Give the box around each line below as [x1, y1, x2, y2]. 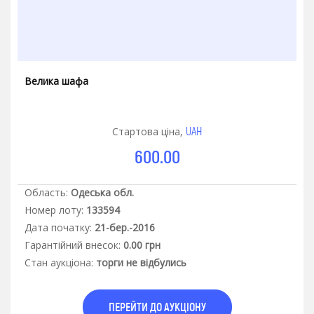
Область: [25, 185, 68, 199]
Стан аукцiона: [25, 255, 93, 269]
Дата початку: [25, 220, 92, 234]
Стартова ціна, [112, 124, 186, 138]
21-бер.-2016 [95, 220, 155, 234]
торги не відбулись [96, 255, 186, 269]
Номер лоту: [25, 203, 83, 217]
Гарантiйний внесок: [25, 238, 121, 252]
